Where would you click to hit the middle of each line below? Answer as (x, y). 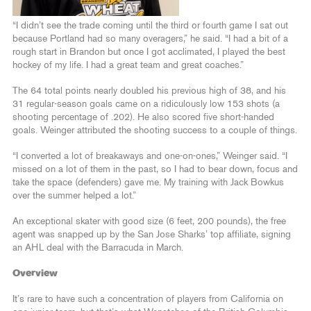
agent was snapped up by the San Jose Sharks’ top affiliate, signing (152, 235)
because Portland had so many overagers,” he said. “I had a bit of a (150, 39)
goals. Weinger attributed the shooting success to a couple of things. (155, 131)
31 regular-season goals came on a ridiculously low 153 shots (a (146, 104)
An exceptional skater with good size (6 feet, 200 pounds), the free (149, 222)
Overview (35, 274)
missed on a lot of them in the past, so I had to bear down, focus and (155, 170)
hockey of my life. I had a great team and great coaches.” (128, 66)
